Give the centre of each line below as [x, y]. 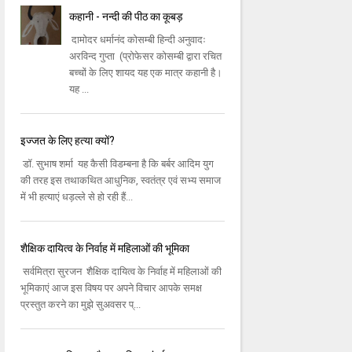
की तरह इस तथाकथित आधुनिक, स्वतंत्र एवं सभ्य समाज [120, 181]
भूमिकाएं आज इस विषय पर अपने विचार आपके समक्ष [111, 288]
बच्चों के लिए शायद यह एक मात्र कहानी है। [146, 73]
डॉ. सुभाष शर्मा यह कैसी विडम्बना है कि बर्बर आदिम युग [117, 164]
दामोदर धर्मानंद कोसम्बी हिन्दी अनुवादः [138, 40]
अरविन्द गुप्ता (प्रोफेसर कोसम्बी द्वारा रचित [146, 57]
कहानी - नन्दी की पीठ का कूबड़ [126, 17]
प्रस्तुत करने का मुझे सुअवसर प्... [80, 305]
